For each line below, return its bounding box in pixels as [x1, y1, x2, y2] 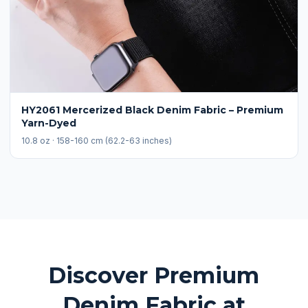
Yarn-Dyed [21, 117, 76, 129]
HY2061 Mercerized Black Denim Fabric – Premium [21, 104, 283, 116]
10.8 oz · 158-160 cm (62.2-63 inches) [21, 135, 172, 146]
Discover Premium [48, 262, 260, 289]
